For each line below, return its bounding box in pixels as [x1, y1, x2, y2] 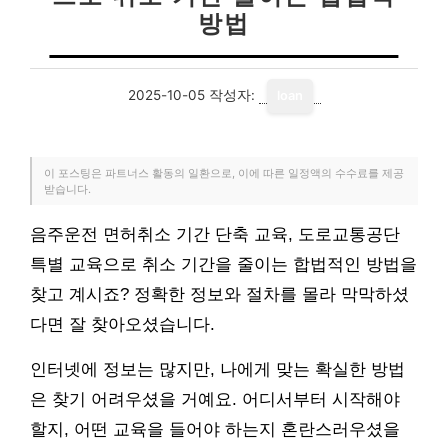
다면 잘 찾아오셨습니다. [30, 315, 215, 334]
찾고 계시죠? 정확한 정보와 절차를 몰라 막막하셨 [30, 285, 409, 304]
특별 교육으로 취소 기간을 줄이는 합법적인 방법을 [30, 255, 417, 274]
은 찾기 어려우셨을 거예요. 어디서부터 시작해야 [30, 390, 400, 409]
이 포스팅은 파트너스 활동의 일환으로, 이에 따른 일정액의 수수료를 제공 [44, 166, 404, 180]
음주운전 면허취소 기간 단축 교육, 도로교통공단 [30, 225, 400, 244]
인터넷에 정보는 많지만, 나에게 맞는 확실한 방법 [30, 360, 405, 379]
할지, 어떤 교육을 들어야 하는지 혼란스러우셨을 [30, 420, 400, 439]
